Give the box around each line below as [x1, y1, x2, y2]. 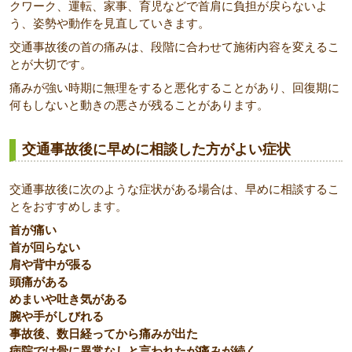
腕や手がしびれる [9, 310, 104, 323]
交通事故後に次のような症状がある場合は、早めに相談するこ [9, 182, 339, 196]
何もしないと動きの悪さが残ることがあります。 [9, 98, 269, 112]
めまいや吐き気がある [9, 292, 127, 306]
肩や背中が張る [9, 258, 92, 271]
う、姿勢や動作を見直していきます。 [9, 16, 210, 30]
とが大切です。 [9, 57, 92, 71]
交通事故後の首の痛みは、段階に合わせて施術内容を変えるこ [9, 40, 339, 53]
